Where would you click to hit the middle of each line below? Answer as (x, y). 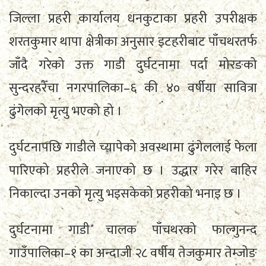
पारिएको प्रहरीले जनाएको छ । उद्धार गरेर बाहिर (133, 171)
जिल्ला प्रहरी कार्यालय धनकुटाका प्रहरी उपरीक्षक (133, 19)
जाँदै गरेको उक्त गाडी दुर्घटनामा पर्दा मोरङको (133, 65)
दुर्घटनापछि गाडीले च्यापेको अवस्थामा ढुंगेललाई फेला (133, 148)
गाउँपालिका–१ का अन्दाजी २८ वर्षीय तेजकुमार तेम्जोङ (133, 254)
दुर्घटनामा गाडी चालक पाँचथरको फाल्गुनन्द (133, 230)
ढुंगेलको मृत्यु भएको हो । (66, 112)
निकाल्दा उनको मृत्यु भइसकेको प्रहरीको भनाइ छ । (125, 194)
